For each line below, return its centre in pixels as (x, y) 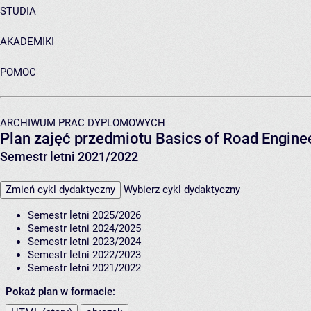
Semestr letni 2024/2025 (84, 228)
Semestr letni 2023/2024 (84, 241)
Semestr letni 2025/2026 (84, 215)
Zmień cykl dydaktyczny (60, 189)
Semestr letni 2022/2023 (84, 254)
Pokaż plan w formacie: (60, 291)
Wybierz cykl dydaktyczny (182, 189)
